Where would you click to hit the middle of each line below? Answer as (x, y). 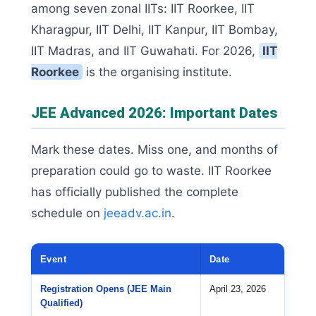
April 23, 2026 (238, 288)
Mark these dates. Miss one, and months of (154, 149)
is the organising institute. (157, 72)
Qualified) (61, 303)
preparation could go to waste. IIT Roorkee (151, 170)
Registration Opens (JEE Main (106, 288)
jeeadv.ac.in (138, 213)
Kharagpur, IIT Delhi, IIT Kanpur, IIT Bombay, (154, 29)
